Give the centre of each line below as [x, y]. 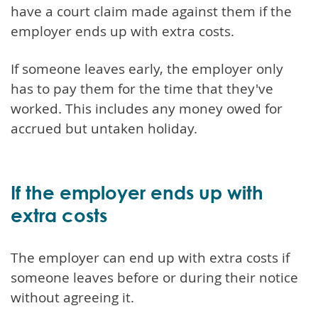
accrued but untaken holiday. [104, 128]
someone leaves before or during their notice [154, 277]
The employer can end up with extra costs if [150, 257]
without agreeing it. [72, 297]
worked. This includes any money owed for [147, 108]
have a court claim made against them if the [151, 11]
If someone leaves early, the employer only [147, 68]
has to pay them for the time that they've [142, 88]
